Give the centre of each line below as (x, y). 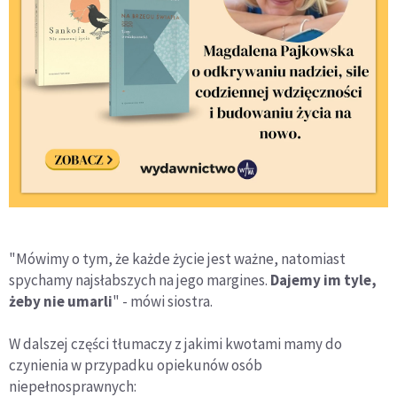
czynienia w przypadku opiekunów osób (136, 365)
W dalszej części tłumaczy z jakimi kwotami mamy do (175, 343)
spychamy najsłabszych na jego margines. (140, 280)
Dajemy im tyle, (323, 280)
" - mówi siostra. (163, 301)
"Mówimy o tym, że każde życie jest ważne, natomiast (177, 258)
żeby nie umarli (61, 301)
